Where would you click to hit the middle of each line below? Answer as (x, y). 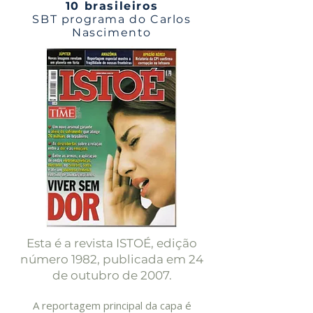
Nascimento (112, 32)
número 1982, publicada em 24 (112, 259)
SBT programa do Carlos (112, 19)
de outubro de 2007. (112, 275)
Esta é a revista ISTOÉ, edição (112, 243)
